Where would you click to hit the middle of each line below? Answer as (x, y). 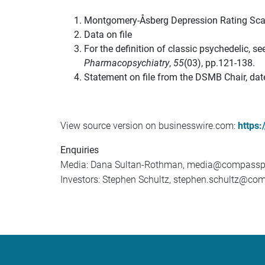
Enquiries (80, 150)
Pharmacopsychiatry (127, 63)
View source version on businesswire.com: (149, 126)
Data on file (108, 35)
